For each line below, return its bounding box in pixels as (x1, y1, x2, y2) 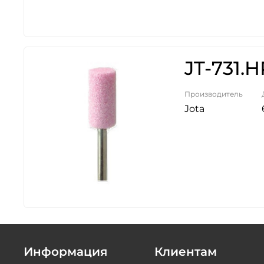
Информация (24, 245, 107, 259)
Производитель (184, 90, 243, 98)
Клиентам (154, 245, 217, 259)
